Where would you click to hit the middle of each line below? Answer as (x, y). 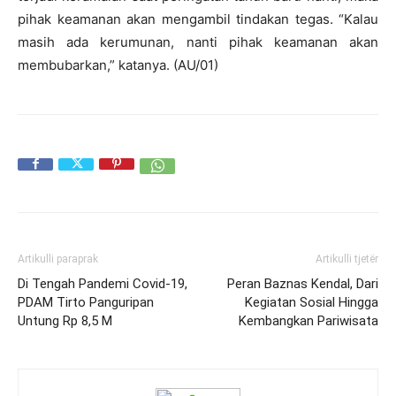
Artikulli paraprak (58, 259)
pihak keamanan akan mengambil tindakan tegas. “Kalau (198, 19)
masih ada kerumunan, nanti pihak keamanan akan (198, 42)
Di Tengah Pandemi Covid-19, (103, 284)
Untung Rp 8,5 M (65, 321)
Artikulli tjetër (347, 259)
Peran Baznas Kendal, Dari (303, 284)
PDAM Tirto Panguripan (86, 302)
